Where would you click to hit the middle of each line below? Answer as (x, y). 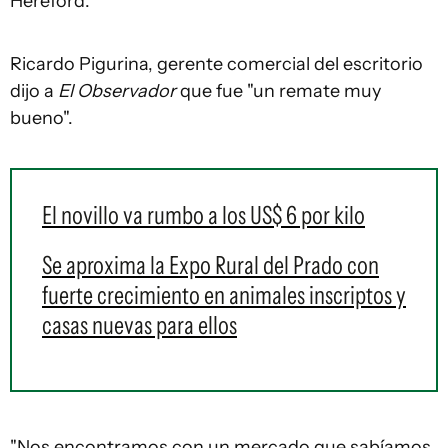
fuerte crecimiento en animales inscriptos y (224, 295)
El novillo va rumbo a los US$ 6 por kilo (203, 215)
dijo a (34, 91)
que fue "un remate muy (278, 91)
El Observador (117, 91)
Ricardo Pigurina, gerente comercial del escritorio (216, 64)
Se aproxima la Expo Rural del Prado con (210, 265)
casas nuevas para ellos (139, 325)
